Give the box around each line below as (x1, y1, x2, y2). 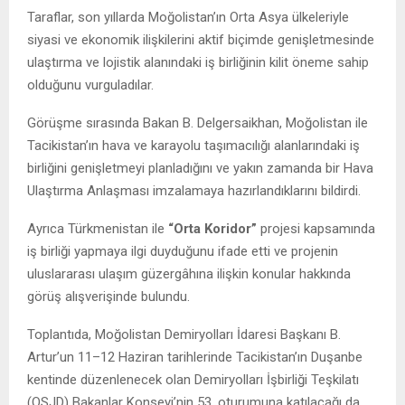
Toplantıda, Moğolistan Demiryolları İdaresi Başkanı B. (27, 326, 341, 344)
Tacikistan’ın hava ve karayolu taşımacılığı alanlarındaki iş (27, 137, 360, 155)
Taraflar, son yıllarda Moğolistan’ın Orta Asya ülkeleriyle (27, 9, 349, 26)
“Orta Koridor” (168, 221, 257, 238)
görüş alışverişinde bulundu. (27, 288, 190, 306)
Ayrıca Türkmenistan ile (27, 221, 168, 238)
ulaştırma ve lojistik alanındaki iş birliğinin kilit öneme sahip (27, 54, 369, 71)
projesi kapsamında (257, 221, 375, 238)
